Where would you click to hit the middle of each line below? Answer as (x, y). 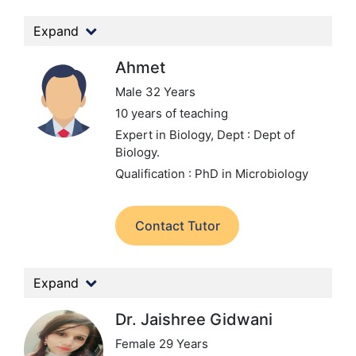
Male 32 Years (155, 92)
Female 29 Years (162, 344)
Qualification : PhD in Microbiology (212, 174)
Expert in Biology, (166, 135)
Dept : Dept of (256, 135)
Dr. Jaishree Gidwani (194, 319)
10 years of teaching (172, 113)
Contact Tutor (177, 226)
